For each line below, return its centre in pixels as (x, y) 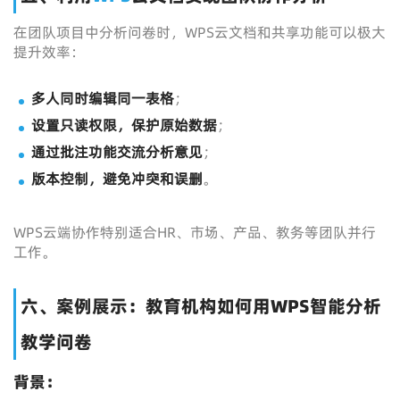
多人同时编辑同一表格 (103, 98)
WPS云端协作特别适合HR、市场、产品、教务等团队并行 (195, 232)
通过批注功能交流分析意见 (117, 152)
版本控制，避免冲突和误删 (117, 179)
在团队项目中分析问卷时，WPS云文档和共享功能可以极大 (200, 32)
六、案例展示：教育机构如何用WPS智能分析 (201, 306)
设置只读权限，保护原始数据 (124, 125)
